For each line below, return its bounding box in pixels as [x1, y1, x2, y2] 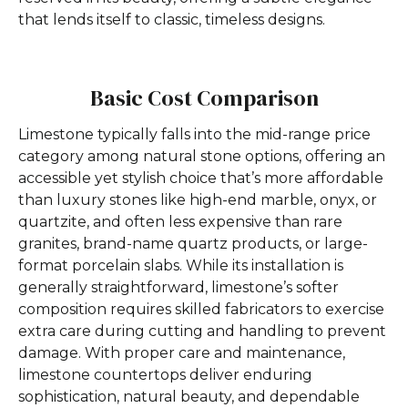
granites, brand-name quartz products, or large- [18, 235, 368, 253]
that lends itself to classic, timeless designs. [18, 11, 325, 29]
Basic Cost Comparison [89, 83, 319, 114]
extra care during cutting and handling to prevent [18, 322, 386, 341]
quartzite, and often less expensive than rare [18, 213, 342, 231]
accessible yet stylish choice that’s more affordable [18, 169, 383, 188]
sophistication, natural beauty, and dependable [18, 388, 360, 406]
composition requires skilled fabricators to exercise [18, 301, 384, 319]
